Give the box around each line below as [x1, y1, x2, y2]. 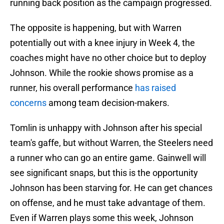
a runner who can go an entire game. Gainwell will [10, 152, 206, 163]
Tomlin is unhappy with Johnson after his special [10, 122, 202, 133]
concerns [10, 97, 46, 108]
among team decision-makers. [46, 97, 169, 108]
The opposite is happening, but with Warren [10, 22, 181, 33]
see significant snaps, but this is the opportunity [10, 167, 198, 178]
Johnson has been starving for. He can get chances [10, 182, 212, 193]
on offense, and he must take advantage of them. [10, 197, 205, 208]
